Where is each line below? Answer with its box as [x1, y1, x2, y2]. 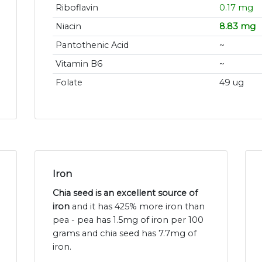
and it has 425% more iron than [70, 201, 205, 212]
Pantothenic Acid [55, 40, 129, 51]
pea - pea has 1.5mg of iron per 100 [53, 215, 204, 226]
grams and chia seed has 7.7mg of [53, 228, 196, 239]
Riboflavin [55, 2, 98, 13]
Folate [55, 77, 82, 88]
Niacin [55, 21, 81, 32]
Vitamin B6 [55, 58, 102, 70]
